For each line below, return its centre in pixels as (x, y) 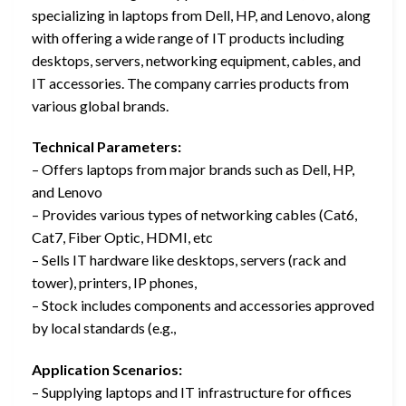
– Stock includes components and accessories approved (203, 305)
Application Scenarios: (107, 370)
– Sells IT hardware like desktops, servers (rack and (189, 260)
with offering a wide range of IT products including (188, 37)
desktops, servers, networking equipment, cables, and (196, 60)
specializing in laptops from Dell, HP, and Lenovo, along (201, 14)
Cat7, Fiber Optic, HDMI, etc (122, 237)
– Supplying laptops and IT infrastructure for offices (192, 392)
